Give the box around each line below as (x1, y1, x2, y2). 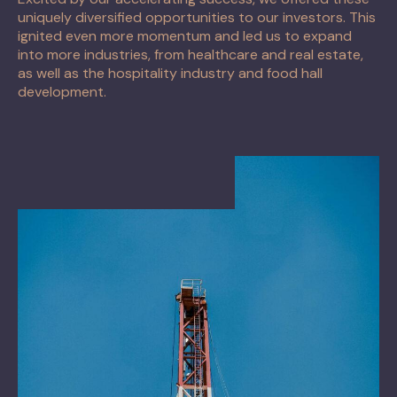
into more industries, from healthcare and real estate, (18, 44, 363, 64)
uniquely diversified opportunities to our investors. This (18, 7, 376, 27)
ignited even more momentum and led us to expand (18, 26, 352, 45)
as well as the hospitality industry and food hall (18, 63, 323, 82)
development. (18, 82, 106, 101)
